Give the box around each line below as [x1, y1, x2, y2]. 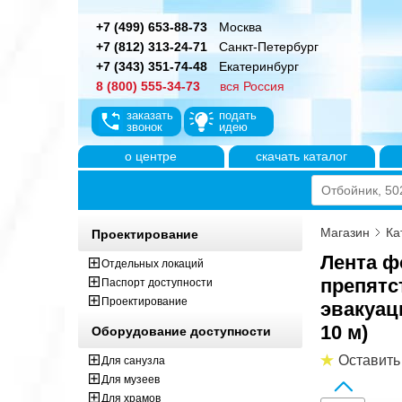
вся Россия [220, 79, 284, 93]
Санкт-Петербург [219, 39, 319, 54]
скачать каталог [256, 149, 348, 163]
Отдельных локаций [101, 258, 204, 270]
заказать [127, 109, 173, 122]
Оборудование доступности [92, 323, 271, 338]
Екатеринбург [219, 59, 299, 74]
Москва [219, 20, 262, 34]
